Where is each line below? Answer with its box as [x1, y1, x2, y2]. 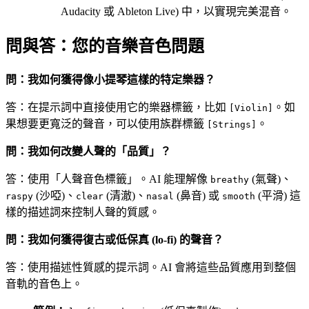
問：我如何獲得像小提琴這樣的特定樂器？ [6, 73, 215, 86]
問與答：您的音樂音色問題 [6, 37, 204, 56]
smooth [222, 190, 255, 201]
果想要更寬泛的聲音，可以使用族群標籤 [6, 117, 207, 130]
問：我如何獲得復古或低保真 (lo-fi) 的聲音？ [6, 233, 223, 246]
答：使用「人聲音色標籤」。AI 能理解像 [6, 172, 210, 185]
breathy [210, 174, 249, 185]
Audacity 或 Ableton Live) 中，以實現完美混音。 [61, 6, 292, 18]
